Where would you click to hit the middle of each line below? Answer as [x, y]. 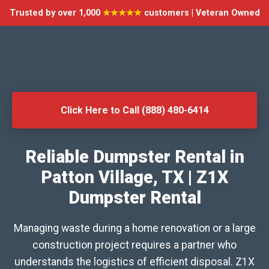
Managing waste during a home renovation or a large [134, 228]
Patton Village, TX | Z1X [134, 177]
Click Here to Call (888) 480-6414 [134, 110]
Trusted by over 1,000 [56, 13]
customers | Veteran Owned [201, 13]
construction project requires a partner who [134, 245]
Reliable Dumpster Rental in [134, 157]
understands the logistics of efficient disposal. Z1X [134, 262]
